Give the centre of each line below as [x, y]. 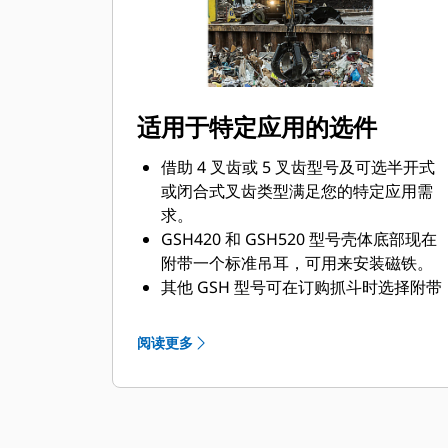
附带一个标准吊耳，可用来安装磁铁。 [297, 263]
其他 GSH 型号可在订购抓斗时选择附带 [301, 287]
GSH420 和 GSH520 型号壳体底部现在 [299, 239]
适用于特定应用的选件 [257, 126]
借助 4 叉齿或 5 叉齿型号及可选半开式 [298, 167]
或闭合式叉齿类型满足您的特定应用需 [297, 191]
